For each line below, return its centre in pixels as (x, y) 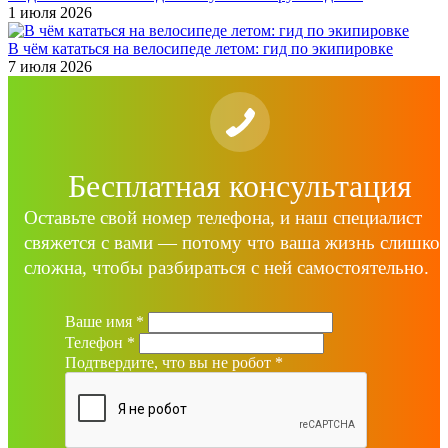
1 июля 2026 (50, 13)
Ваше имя (100, 322)
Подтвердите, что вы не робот (170, 363)
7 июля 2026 (50, 67)
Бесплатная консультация (240, 186)
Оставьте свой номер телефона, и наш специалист (223, 218)
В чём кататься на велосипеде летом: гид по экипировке (200, 49)
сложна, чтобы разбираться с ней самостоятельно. (226, 268)
